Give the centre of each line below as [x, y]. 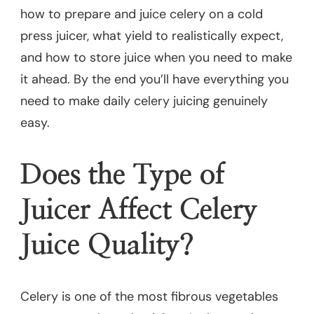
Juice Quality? [107, 245]
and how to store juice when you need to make [156, 58]
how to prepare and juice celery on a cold [142, 14]
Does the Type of [122, 175]
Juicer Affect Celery [139, 210]
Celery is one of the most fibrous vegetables [149, 296]
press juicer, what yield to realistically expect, [152, 36]
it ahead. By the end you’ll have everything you [155, 80]
